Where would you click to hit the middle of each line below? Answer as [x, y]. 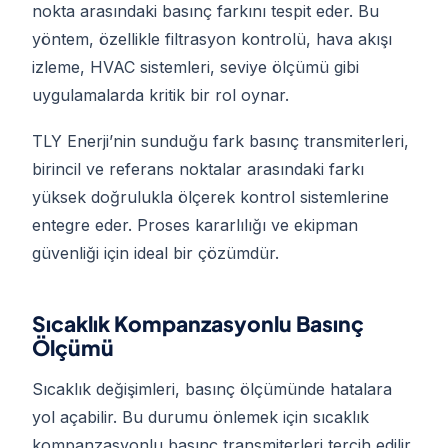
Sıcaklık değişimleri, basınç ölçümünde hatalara [212, 389]
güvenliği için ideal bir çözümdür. [155, 253]
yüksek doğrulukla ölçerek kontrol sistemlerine [210, 197]
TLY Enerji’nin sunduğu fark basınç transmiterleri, [220, 141]
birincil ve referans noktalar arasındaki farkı [198, 169]
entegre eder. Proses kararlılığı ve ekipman [195, 225]
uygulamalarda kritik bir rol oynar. [160, 95]
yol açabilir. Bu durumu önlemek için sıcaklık [200, 417]
